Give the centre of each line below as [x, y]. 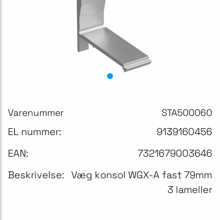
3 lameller [190, 190]
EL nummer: [35, 132]
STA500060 [187, 113]
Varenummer [36, 113]
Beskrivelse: [36, 175]
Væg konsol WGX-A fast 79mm [142, 175]
